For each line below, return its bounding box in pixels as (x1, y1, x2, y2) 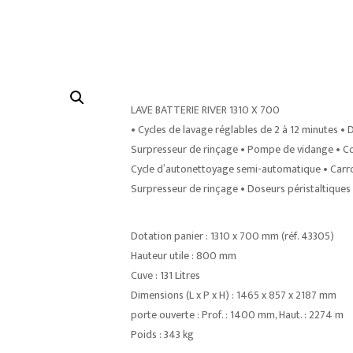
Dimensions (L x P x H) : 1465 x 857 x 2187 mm (130, 286, 336, 304)
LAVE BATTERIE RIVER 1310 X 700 (130, 101, 280, 119)
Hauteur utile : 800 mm (130, 247, 236, 265)
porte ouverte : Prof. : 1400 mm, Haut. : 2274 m (130, 306, 344, 324)
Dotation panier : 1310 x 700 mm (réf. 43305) (130, 227, 334, 245)
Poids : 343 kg (130, 325, 194, 344)
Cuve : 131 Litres (130, 266, 200, 284)
